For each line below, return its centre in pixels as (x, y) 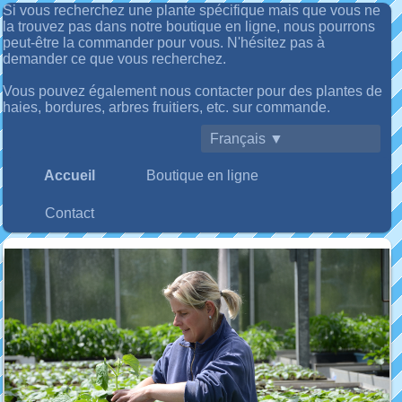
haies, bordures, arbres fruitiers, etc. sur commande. (166, 107)
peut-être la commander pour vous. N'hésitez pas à (164, 43)
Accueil (69, 175)
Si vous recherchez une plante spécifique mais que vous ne (192, 10)
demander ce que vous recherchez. (114, 59)
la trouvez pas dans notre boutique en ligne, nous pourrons (189, 26)
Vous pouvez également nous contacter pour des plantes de (192, 91)
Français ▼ (247, 139)
